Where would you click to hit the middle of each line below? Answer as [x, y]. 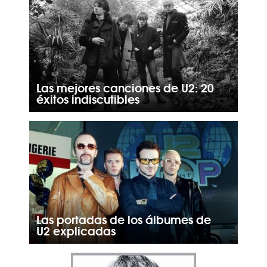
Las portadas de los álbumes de [123, 219]
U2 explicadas [76, 230]
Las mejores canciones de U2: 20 [125, 87]
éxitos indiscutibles [88, 99]
